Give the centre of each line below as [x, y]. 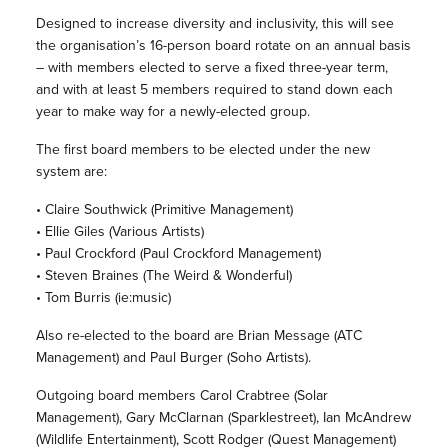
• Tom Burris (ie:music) [103, 298]
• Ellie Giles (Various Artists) [119, 232]
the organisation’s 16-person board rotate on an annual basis [223, 46]
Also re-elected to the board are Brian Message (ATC [198, 336]
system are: [71, 172]
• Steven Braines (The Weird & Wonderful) [163, 276]
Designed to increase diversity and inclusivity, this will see [214, 24]
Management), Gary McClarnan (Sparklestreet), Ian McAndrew [223, 418]
